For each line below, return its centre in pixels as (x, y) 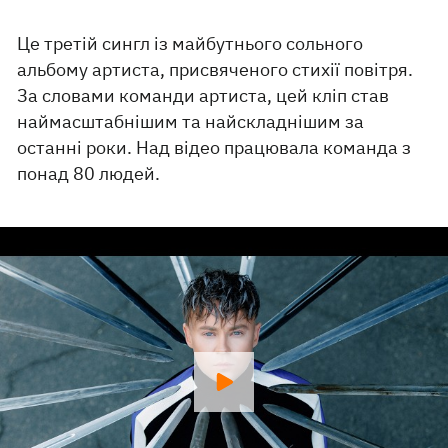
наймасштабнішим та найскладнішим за (191, 121)
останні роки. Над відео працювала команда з (214, 147)
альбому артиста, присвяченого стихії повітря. (215, 69)
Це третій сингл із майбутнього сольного (190, 43)
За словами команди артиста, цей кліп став (203, 95)
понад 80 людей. (89, 173)
